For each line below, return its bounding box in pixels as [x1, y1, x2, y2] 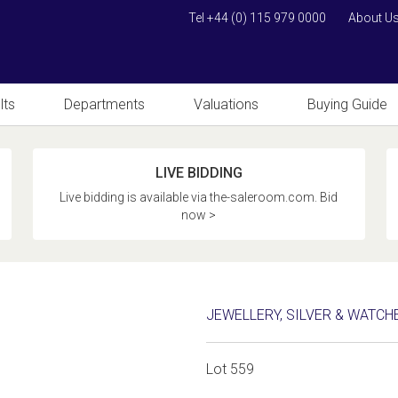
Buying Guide [307, 96, 387, 113]
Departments [64, 96, 145, 113]
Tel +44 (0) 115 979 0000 [188, 11, 326, 25]
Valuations [194, 96, 259, 113]
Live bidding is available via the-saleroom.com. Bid [60, 190, 338, 204]
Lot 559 [206, 361, 255, 378]
